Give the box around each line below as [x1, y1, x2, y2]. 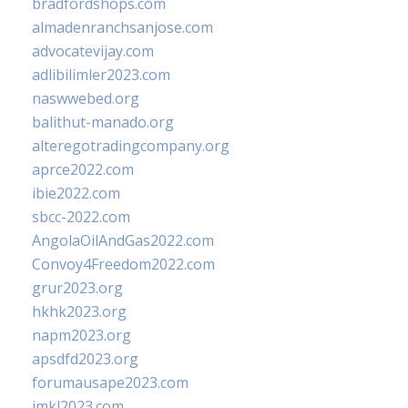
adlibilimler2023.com [32, 65, 170, 85]
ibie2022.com [32, 183, 120, 203]
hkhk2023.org [32, 301, 127, 321]
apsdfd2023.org [32, 349, 138, 369]
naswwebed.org [32, 88, 139, 108]
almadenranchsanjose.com [32, 17, 213, 37]
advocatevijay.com [32, 41, 154, 61]
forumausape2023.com [32, 372, 189, 393]
